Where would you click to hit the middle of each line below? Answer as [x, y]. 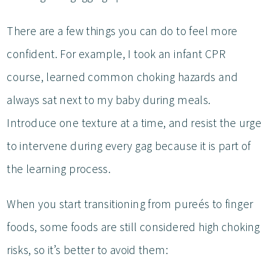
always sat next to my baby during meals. [110, 100]
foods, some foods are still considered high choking [133, 227]
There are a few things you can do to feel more [122, 31]
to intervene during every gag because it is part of [129, 145]
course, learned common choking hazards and [122, 77]
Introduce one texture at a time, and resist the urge [134, 122]
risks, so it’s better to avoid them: [89, 250]
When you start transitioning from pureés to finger [130, 204]
